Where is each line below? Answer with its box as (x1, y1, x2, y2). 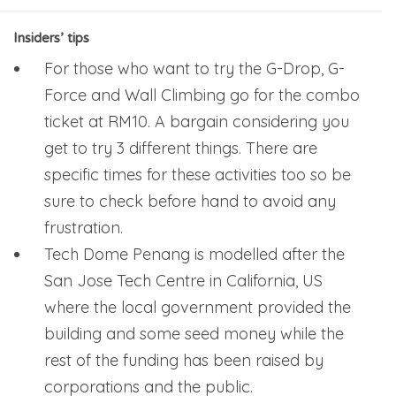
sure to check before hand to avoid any (44, 191, 336, 212)
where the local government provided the (44, 297, 351, 318)
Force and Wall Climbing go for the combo (44, 85, 360, 106)
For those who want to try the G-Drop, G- (44, 58, 345, 80)
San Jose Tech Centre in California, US (44, 270, 323, 292)
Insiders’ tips (13, 30, 89, 47)
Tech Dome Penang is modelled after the (44, 244, 345, 265)
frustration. (44, 217, 123, 239)
